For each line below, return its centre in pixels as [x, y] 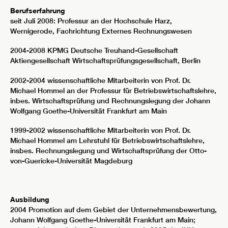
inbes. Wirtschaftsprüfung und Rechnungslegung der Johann [110, 101]
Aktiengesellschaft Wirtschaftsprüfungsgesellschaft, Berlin [105, 61]
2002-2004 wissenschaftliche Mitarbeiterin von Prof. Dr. [101, 80]
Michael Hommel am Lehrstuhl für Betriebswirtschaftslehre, [107, 140]
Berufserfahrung [38, 11]
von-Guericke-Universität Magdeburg [71, 161]
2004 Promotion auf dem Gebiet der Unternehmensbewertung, [113, 210]
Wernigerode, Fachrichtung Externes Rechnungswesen [101, 31]
